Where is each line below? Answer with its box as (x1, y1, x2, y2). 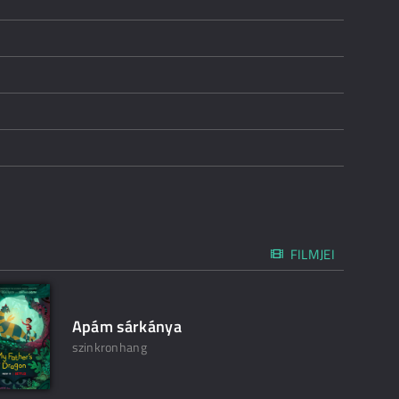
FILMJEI (289, 244, 335, 265)
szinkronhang (71, 338, 147, 356)
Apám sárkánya (71, 314, 183, 338)
